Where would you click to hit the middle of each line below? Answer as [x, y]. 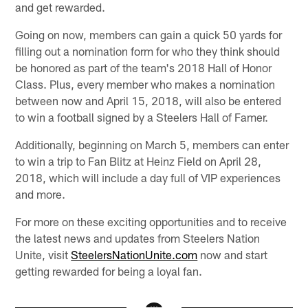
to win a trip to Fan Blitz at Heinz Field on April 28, [139, 161]
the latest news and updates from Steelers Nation [138, 238]
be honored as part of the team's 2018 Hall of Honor [144, 68]
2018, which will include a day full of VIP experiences [148, 178]
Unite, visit [43, 255]
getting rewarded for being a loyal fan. [109, 271]
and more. [41, 194]
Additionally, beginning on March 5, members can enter [152, 145]
